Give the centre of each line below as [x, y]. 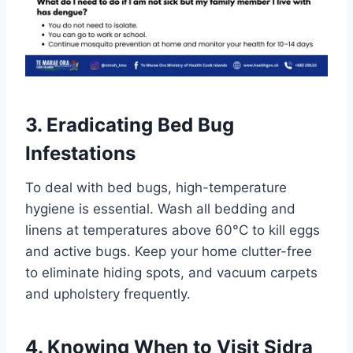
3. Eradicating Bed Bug [130, 124]
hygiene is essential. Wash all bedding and [160, 208]
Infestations [80, 153]
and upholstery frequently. [108, 294]
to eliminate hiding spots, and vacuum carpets [171, 272]
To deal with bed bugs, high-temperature [156, 187]
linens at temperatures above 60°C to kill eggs [173, 230]
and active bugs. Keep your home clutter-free [169, 251]
